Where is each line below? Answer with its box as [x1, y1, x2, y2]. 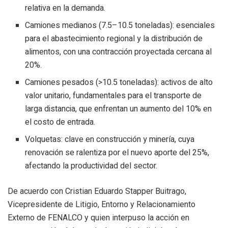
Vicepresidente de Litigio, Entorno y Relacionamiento [8, 199, 195, 209]
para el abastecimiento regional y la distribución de [25, 32, 203, 45]
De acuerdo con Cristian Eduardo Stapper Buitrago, [8, 186, 186, 196]
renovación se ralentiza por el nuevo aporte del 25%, [25, 146, 210, 159]
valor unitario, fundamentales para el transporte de [25, 89, 202, 102]
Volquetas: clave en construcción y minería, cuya [25, 133, 195, 146]
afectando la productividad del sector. [25, 159, 158, 172]
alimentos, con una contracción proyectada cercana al [25, 45, 212, 58]
